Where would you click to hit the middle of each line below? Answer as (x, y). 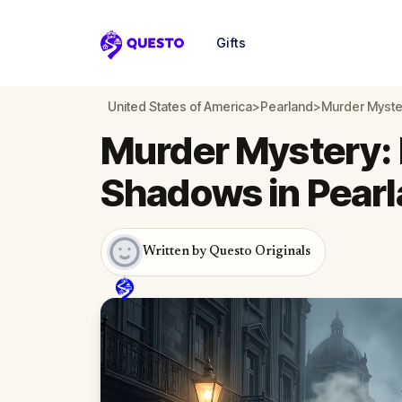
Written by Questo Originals (227, 252)
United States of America (180, 106)
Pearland (287, 106)
